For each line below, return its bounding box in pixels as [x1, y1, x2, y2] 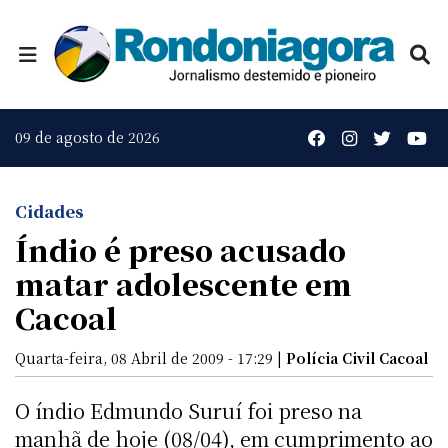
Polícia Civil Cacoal [286, 347, 428, 368]
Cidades [15, 199, 84, 223]
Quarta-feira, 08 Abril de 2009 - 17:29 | [15, 347, 286, 368]
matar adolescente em [15, 262, 352, 304]
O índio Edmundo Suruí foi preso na [15, 395, 362, 425]
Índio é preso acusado [15, 228, 346, 270]
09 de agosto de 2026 [15, 127, 160, 148]
